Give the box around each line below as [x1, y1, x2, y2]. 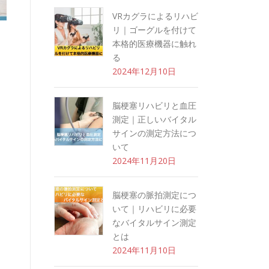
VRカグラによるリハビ [112, 10, 198, 22]
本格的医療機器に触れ [112, 38, 196, 49]
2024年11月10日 [112, 244, 176, 256]
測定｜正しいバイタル [112, 113, 196, 125]
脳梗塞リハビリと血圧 [112, 100, 196, 111]
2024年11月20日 [112, 155, 176, 166]
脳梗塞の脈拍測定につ [112, 189, 196, 201]
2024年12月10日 [112, 65, 176, 77]
